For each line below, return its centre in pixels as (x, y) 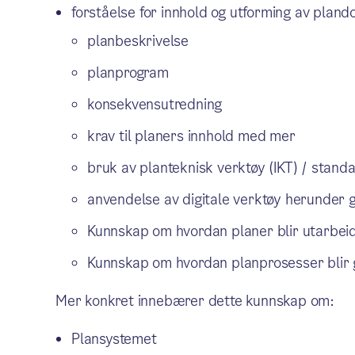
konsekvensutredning (155, 104)
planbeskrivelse (137, 41)
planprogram (128, 73)
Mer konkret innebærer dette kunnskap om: (195, 301)
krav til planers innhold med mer (191, 136)
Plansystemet (114, 339)
